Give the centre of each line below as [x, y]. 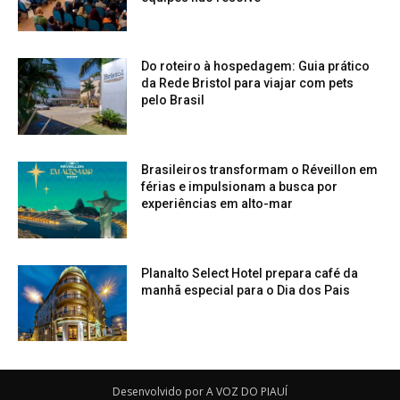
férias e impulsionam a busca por [240, 186]
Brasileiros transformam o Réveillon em [260, 169]
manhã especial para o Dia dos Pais [246, 290]
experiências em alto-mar [217, 203]
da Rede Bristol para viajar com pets [248, 83]
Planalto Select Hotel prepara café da [250, 273]
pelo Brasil [173, 100]
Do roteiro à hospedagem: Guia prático [256, 67]
